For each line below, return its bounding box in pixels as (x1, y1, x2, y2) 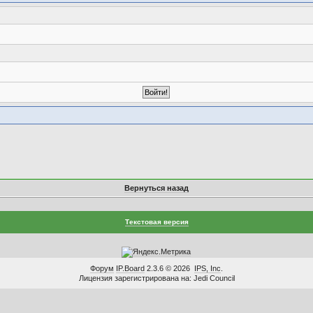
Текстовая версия (124, 218, 189, 226)
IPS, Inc (194, 264, 221, 272)
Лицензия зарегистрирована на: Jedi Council (78, 274, 235, 282)
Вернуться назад (124, 184, 189, 192)
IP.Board (116, 264, 145, 272)
